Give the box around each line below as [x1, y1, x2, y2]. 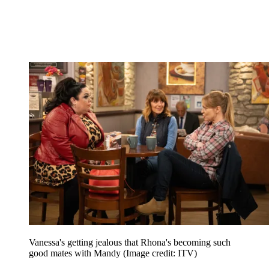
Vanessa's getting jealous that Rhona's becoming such [29, 237, 231, 247]
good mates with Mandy [29, 247, 123, 258]
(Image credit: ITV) [123, 247, 197, 258]
